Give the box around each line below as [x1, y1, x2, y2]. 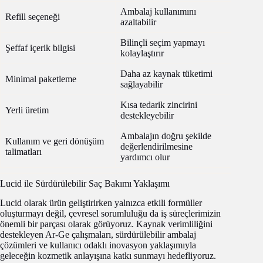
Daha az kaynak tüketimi [120, 69, 213, 79]
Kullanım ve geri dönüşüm [5, 136, 104, 147]
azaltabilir [120, 17, 156, 28]
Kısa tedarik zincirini [120, 100, 197, 110]
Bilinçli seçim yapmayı [120, 38, 205, 48]
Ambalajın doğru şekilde [120, 131, 211, 141]
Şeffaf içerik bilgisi [5, 43, 75, 53]
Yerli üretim [5, 105, 49, 116]
